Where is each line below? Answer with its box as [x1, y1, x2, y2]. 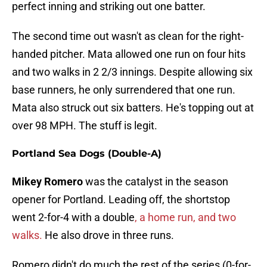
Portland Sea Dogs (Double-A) [12, 148, 162, 160]
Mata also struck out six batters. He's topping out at [12, 101, 254, 114]
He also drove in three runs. [45, 229, 174, 242]
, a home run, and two [135, 211, 236, 224]
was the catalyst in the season [83, 175, 228, 188]
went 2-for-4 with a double [12, 211, 135, 224]
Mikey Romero [12, 175, 83, 188]
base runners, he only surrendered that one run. [12, 83, 235, 97]
